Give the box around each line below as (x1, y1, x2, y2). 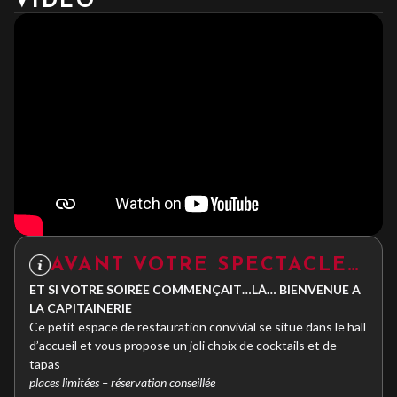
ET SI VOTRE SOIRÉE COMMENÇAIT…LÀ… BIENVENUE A (29, 281, 361, 297)
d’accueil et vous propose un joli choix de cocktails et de (29, 337, 337, 353)
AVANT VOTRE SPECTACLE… (51, 254, 362, 276)
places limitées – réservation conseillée (29, 374, 215, 390)
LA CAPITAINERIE (29, 300, 132, 315)
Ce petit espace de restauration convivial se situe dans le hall (29, 318, 366, 334)
